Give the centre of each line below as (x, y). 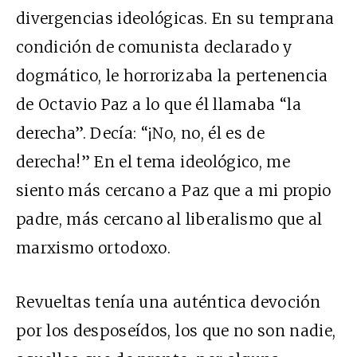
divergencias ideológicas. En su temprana (175, 19)
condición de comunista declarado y (154, 47)
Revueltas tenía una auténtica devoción (168, 302)
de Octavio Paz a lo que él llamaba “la (159, 105)
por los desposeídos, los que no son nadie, (176, 331)
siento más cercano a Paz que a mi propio (174, 191)
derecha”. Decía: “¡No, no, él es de (140, 133)
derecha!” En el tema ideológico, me (153, 162)
